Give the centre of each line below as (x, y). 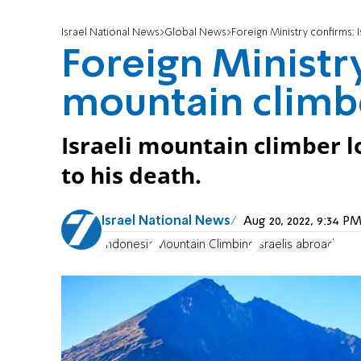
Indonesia (128, 245)
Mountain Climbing (205, 245)
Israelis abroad (295, 245)
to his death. (131, 176)
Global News (195, 33)
